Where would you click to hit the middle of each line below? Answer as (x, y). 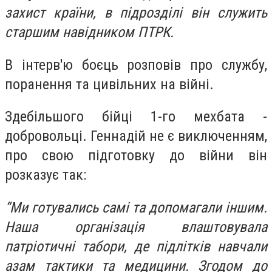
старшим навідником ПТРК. (89, 32)
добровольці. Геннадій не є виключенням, (136, 136)
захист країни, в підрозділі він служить (136, 13)
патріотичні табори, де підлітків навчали (136, 246)
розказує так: (46, 175)
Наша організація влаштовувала (136, 227)
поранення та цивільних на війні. (111, 84)
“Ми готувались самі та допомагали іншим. (136, 207)
